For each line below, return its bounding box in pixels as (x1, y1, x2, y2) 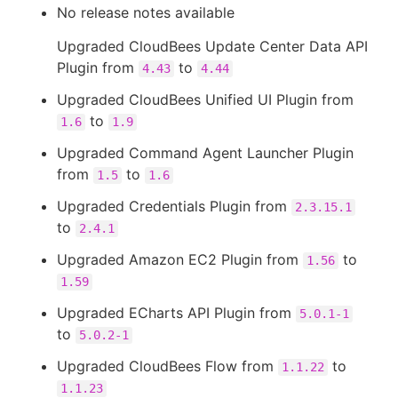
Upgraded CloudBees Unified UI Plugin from (57, 91, 354, 108)
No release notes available (57, 4, 235, 21)
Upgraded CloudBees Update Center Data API (57, 37, 368, 55)
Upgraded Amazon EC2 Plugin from (57, 251, 303, 268)
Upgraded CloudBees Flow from (57, 357, 278, 375)
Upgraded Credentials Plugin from (57, 197, 291, 215)
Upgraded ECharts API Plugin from (57, 304, 296, 322)
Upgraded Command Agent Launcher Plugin (57, 144, 354, 162)
